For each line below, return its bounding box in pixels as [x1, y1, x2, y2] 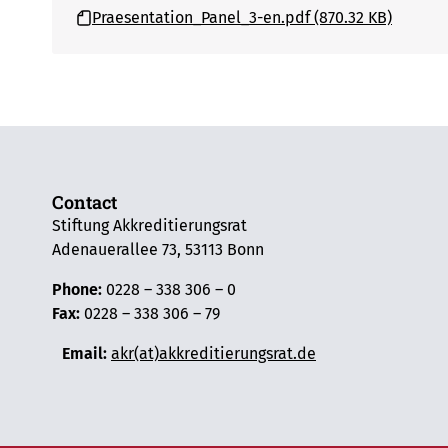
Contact [52, 190, 117, 214]
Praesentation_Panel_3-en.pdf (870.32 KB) [92, 7, 392, 27]
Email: [52, 344, 107, 363]
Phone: [52, 280, 102, 299]
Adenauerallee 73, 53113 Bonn [52, 240, 264, 259]
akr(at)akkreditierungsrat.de [111, 344, 316, 363]
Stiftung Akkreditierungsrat [52, 216, 247, 235]
